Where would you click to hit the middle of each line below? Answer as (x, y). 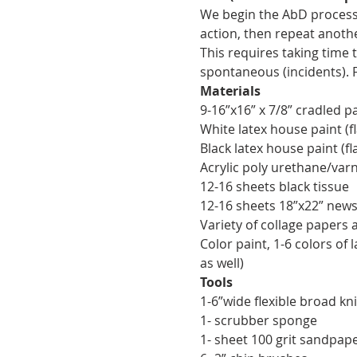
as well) (222, 263)
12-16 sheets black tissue (274, 186)
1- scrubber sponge (258, 320)
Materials (230, 91)
